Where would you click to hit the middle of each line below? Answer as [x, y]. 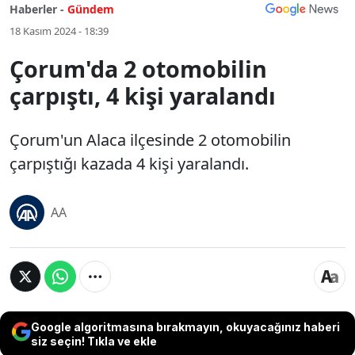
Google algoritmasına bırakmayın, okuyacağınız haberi [185, 327]
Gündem [91, 9]
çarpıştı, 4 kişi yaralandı [143, 95]
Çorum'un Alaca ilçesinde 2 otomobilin [150, 140]
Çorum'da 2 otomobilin [138, 69]
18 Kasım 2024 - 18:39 [59, 31]
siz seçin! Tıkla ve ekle [94, 341]
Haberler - [37, 9]
